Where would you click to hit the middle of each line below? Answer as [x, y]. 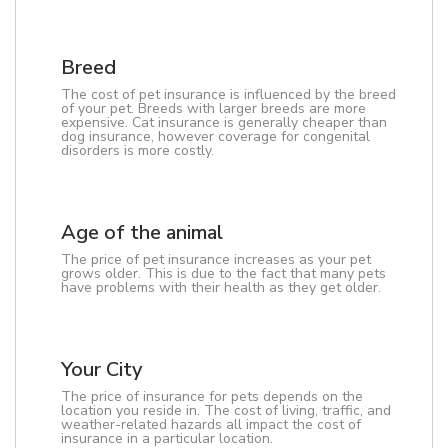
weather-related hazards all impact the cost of [211, 424]
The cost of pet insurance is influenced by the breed [228, 94]
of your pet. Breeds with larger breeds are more [213, 108]
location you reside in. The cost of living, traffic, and [226, 410]
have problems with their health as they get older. [221, 287]
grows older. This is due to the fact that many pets [223, 273]
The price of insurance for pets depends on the [212, 396]
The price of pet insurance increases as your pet [216, 259]
